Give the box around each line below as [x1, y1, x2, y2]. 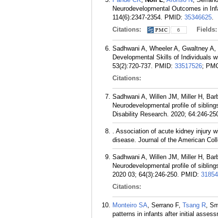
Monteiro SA [112, 201, 147, 209]
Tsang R [182, 201, 206, 209]
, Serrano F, [147, 201, 182, 209]
